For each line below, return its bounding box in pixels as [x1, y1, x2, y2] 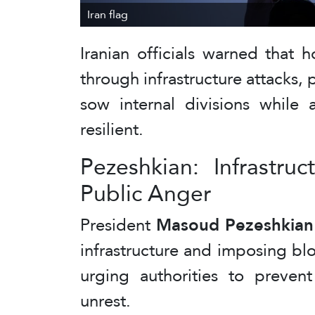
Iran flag [87, 4, 128, 25]
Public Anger [80, 172, 211, 214]
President [80, 209, 157, 240]
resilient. [80, 113, 143, 145]
